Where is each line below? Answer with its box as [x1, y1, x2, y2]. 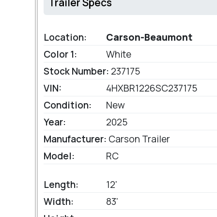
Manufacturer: [44, 133, 107, 146]
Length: [44, 178, 78, 191]
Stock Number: [44, 65, 109, 78]
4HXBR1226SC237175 [104, 82, 197, 95]
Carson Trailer [107, 133, 170, 146]
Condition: [44, 99, 92, 112]
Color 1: [44, 48, 77, 61]
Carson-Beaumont [104, 31, 192, 44]
